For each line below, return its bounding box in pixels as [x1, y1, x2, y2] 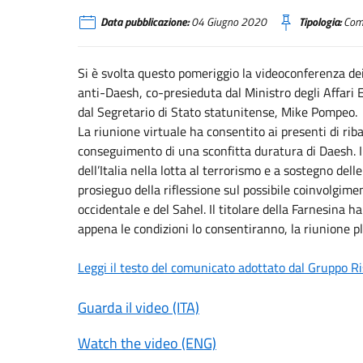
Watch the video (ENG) [78, 332, 216, 354]
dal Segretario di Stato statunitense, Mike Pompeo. [78, 102, 357, 122]
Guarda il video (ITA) [78, 297, 199, 318]
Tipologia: [299, 14, 341, 30]
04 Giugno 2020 [189, 14, 267, 30]
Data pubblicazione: [100, 14, 189, 30]
